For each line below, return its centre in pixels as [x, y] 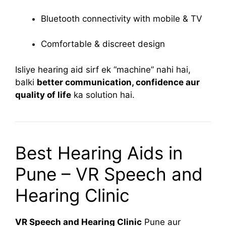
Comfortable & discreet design [103, 44]
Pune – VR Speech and [109, 174]
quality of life [43, 95]
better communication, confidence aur [118, 82]
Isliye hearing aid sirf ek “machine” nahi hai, [103, 69]
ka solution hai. [103, 95]
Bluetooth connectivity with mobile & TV [122, 18]
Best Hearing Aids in [99, 153]
